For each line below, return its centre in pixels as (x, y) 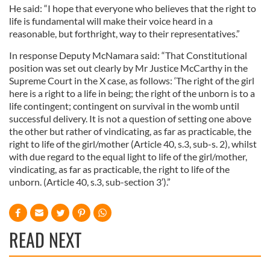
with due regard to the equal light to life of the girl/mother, (128, 156)
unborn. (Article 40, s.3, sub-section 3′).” (90, 182)
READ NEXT (45, 240)
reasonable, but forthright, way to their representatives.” (124, 33)
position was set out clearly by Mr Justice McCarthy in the (128, 68)
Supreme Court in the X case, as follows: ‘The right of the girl (132, 80)
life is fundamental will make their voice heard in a (111, 21)
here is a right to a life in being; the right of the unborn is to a (132, 93)
